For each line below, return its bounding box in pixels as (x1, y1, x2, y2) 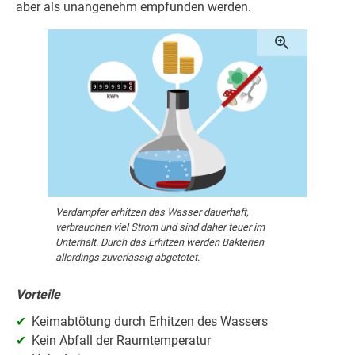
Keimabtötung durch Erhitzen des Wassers (32, 314, 268, 330)
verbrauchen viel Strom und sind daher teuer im (55, 221, 265, 234)
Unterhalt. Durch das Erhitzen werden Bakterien (55, 236, 264, 249)
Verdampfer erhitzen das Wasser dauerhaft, (55, 206, 249, 219)
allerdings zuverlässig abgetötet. (55, 251, 200, 264)
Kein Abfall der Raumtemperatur (32, 333, 211, 349)
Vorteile (16, 287, 60, 303)
